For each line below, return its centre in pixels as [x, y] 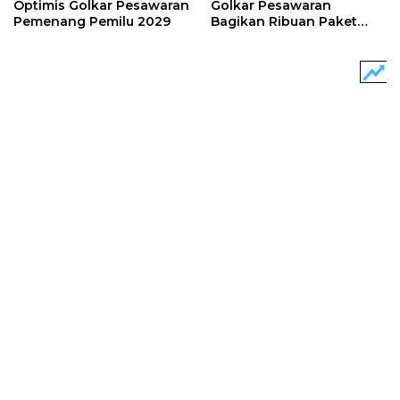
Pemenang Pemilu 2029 [92, 21]
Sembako [242, 37]
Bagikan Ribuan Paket [284, 21]
